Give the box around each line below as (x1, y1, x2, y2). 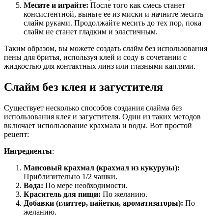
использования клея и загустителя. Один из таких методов (4, 112, 201, 121)
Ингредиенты (4, 146, 52, 155)
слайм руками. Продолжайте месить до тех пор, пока (24, 18, 201, 27)
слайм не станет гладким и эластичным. (24, 27, 158, 36)
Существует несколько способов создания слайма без (4, 103, 182, 112)
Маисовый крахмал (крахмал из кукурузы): (24, 163, 180, 172)
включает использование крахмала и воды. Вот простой (4, 121, 192, 130)
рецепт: (4, 130, 29, 138)
